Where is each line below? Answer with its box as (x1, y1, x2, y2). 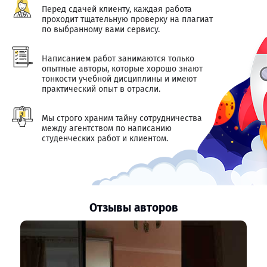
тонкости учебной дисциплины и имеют (42, 74, 197, 84)
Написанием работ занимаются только (42, 54, 194, 64)
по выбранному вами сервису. (42, 24, 160, 35)
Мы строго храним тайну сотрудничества (42, 113, 202, 123)
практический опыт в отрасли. (42, 84, 160, 94)
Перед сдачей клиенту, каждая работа (42, 4, 192, 14)
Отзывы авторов (89, 201, 178, 215)
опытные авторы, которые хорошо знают (42, 64, 203, 74)
